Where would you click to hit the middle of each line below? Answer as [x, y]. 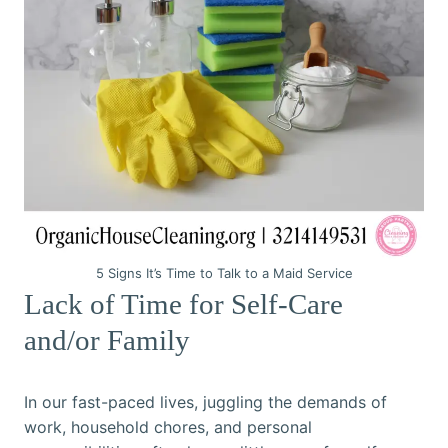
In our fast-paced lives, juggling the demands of [205, 402]
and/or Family [107, 340]
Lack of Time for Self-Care [183, 304]
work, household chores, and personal [168, 427]
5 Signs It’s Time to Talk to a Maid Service [224, 273]
